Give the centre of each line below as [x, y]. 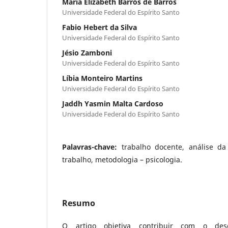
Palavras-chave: [92, 147]
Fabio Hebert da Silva [99, 27]
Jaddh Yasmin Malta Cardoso [113, 103]
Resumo [79, 203]
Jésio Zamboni [87, 52]
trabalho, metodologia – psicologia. [122, 159]
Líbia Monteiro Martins [102, 78]
